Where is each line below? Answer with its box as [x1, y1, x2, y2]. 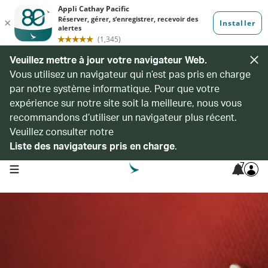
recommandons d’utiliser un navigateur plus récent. [10, 111, 237, 123]
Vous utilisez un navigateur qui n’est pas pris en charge [10, 68, 251, 80]
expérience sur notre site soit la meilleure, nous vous [10, 96, 242, 109]
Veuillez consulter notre [10, 125, 114, 138]
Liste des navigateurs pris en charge [10, 139, 175, 152]
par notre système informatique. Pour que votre [10, 82, 220, 95]
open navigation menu [9, 163, 85, 173]
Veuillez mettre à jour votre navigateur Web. [10, 53, 207, 66]
